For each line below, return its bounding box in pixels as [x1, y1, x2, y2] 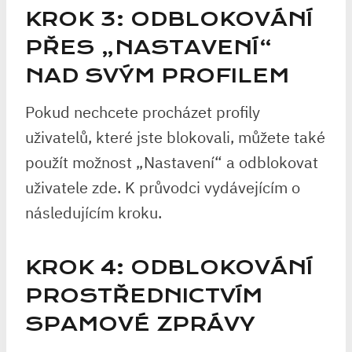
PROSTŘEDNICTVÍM [25, 284, 262, 308]
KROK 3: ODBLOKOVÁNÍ [25, 7, 313, 31]
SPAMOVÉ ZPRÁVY [25, 312, 255, 336]
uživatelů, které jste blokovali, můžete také [25, 126, 325, 148]
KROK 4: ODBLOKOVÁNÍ [25, 255, 313, 280]
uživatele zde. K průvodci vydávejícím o [25, 177, 300, 198]
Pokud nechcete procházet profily [25, 101, 260, 123]
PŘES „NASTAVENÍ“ [25, 35, 273, 60]
